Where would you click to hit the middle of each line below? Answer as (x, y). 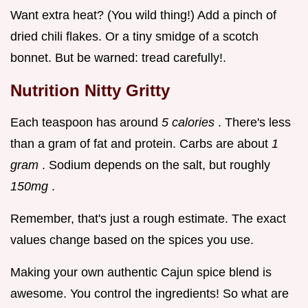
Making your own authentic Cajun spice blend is (141, 272)
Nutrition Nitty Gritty (90, 90)
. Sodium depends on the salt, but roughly (156, 165)
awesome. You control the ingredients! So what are (150, 293)
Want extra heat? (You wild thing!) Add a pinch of (143, 15)
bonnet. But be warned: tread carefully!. (118, 57)
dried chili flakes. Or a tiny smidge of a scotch (134, 36)
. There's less (254, 122)
